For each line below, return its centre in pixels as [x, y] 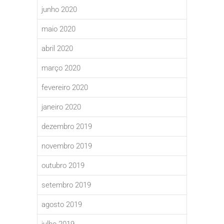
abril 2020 [57, 49]
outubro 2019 [63, 166]
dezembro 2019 [67, 127]
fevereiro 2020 [65, 88]
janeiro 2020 [61, 107]
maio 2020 [58, 29]
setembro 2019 [66, 185]
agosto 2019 [62, 205]
